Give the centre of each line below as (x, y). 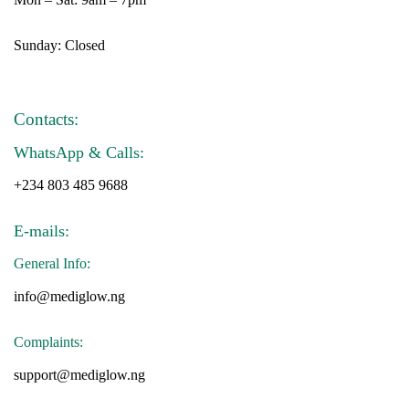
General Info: (54, 263)
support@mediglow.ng (79, 375)
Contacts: (46, 119)
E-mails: (42, 231)
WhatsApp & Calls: (81, 152)
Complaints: (48, 342)
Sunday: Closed (59, 45)
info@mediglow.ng (69, 296)
